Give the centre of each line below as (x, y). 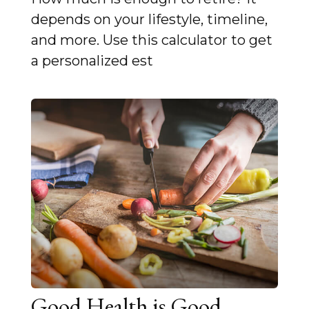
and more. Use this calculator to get (152, 40)
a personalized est (92, 61)
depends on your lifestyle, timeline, (149, 20)
